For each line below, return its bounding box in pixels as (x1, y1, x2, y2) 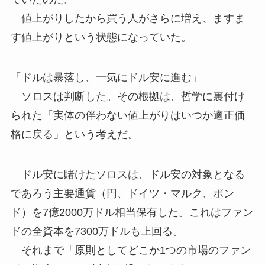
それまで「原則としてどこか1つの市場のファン (10, 244, 251, 256)
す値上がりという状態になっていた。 (10, 31, 192, 43)
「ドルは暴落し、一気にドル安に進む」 (10, 71, 202, 83)
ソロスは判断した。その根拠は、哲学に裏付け (10, 90, 245, 102)
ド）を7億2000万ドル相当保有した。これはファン (10, 206, 253, 218)
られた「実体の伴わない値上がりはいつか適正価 (10, 109, 245, 121)
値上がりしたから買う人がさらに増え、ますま (10, 12, 245, 24)
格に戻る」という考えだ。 (10, 128, 138, 140)
